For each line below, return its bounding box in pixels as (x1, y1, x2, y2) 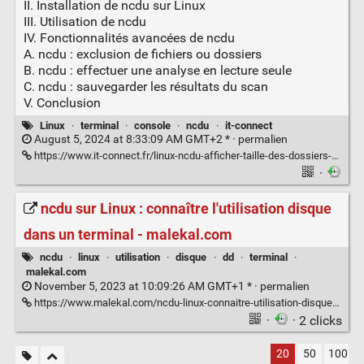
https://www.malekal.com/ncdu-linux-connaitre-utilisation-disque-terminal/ (31, 296, 332, 309)
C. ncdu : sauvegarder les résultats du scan (23, 79, 268, 95)
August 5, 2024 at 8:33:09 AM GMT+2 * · (31, 132, 238, 147)
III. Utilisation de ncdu (23, 14, 146, 30)
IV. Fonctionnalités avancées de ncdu (23, 30, 235, 46)
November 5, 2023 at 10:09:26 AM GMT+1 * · (31, 279, 260, 293)
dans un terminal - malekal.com (23, 225, 232, 244)
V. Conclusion (23, 95, 101, 111)
